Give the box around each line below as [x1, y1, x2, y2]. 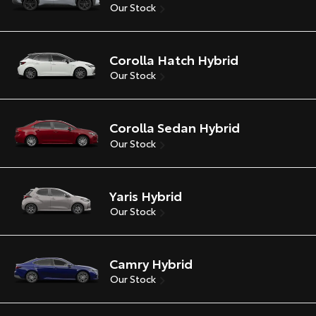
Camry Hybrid [109, 253, 193, 272]
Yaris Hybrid [109, 186, 182, 205]
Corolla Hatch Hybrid [109, 50, 238, 69]
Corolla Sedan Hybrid [109, 118, 240, 137]
